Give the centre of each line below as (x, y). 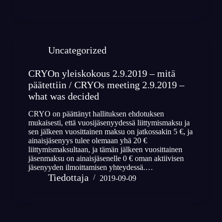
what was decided (63, 96)
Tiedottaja (68, 177)
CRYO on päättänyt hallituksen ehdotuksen (96, 113)
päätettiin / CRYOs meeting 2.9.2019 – (106, 85)
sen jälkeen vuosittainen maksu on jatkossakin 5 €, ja (110, 131)
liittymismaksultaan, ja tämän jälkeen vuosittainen (105, 149)
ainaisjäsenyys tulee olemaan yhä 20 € (87, 140)
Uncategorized (77, 50)
